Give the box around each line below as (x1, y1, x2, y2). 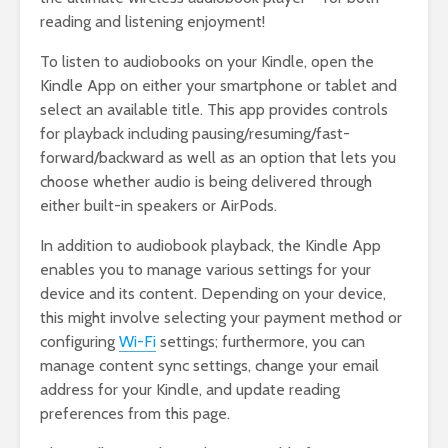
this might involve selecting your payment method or (40, 308, 402, 328)
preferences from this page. (40, 404, 230, 424)
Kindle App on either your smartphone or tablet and (40, 76, 397, 96)
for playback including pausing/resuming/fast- (40, 124, 350, 144)
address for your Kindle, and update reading (40, 380, 340, 400)
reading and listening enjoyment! (40, 12, 265, 32)
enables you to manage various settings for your (40, 260, 371, 280)
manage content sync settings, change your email (40, 356, 379, 376)
